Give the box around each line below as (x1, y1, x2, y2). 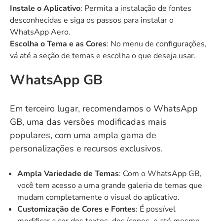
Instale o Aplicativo (10, 3, 80, 14)
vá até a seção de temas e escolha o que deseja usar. (10, 50, 196, 61)
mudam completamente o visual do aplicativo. (17, 192, 180, 203)
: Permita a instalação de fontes (80, 3, 191, 14)
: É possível (136, 204, 176, 215)
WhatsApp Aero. (10, 27, 71, 37)
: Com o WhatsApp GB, (119, 168, 202, 179)
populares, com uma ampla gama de (10, 129, 156, 141)
